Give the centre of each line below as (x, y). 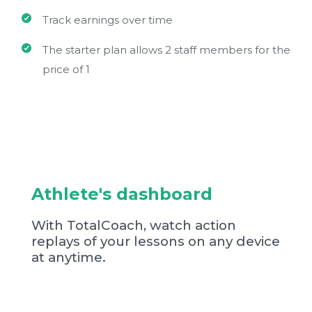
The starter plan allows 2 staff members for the (166, 50)
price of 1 (66, 70)
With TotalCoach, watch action (134, 225)
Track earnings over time (108, 20)
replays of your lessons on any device (156, 241)
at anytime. (69, 257)
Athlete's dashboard (122, 194)
